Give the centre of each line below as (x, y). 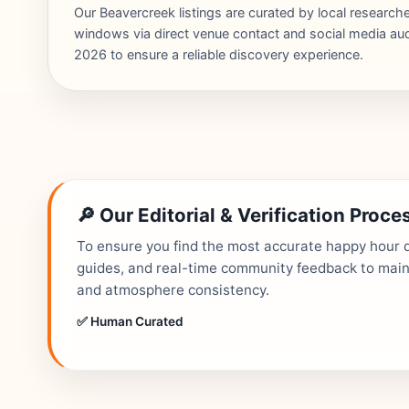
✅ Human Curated (130, 321)
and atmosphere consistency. (173, 290)
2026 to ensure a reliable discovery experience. (219, 54)
